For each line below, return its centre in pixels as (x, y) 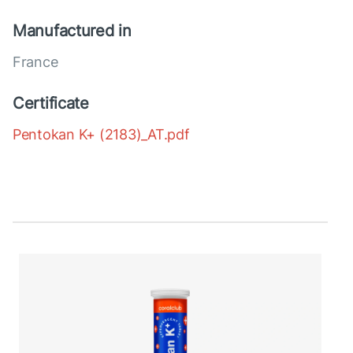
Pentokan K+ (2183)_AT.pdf (101, 135)
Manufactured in (72, 31)
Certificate (51, 104)
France (35, 62)
